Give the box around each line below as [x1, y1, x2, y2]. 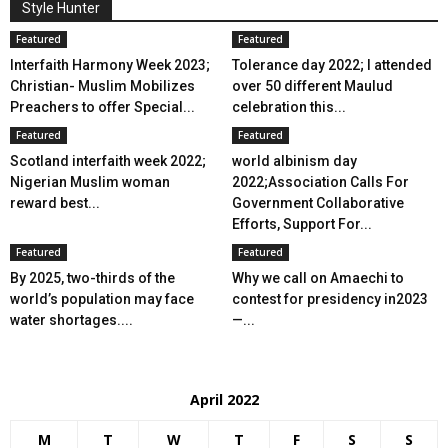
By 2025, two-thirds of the [10, 270, 175, 286]
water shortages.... [10, 312, 133, 328]
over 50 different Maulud [231, 78, 393, 94]
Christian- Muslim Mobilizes [10, 78, 195, 94]
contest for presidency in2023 [231, 291, 428, 307]
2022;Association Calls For [231, 174, 409, 190]
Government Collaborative [231, 195, 404, 211]
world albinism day [231, 153, 357, 169]
